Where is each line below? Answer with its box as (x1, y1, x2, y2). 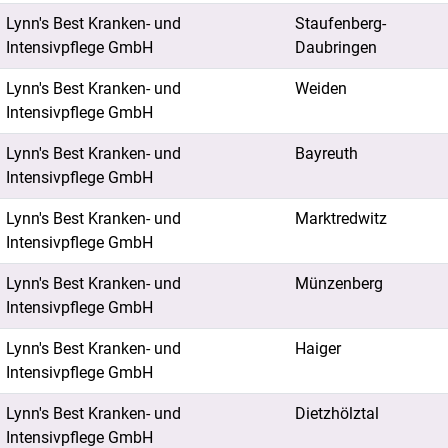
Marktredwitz (295, 209, 387, 228)
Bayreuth (295, 144, 358, 163)
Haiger (295, 339, 341, 358)
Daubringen (295, 38, 377, 57)
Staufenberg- (295, 14, 386, 33)
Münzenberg (295, 274, 383, 293)
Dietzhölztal (295, 404, 379, 423)
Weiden (295, 79, 347, 98)
